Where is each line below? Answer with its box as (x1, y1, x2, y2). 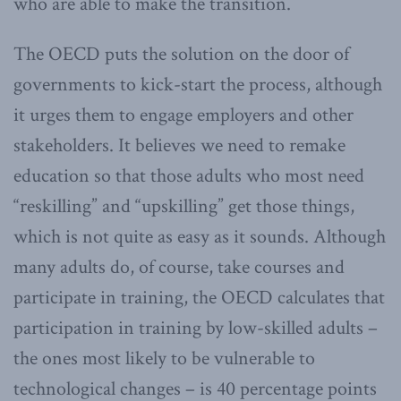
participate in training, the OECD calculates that (13, 284, 385, 311)
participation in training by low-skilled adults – (13, 314, 378, 341)
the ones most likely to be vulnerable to (13, 345, 315, 371)
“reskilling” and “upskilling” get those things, (13, 192, 354, 219)
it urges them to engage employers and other (13, 101, 354, 128)
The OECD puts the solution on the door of (13, 40, 349, 67)
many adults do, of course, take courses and (13, 253, 345, 280)
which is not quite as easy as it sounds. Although (13, 223, 386, 250)
